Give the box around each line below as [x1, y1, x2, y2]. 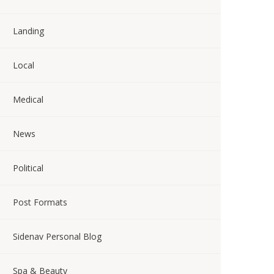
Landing [13, 25, 44, 37]
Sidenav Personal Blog [13, 231, 102, 242]
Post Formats [13, 196, 67, 208]
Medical [13, 94, 43, 105]
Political [13, 162, 43, 174]
